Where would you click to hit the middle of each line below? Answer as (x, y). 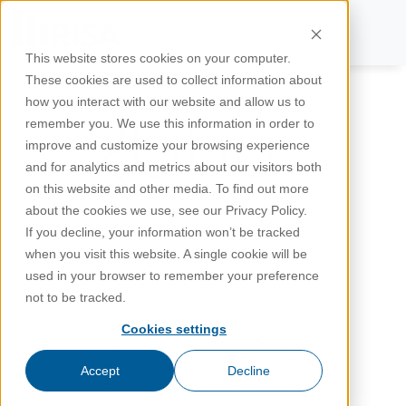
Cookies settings (174, 329)
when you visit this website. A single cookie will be (166, 254)
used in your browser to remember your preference (172, 275)
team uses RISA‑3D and (203, 386)
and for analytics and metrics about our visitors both (174, 167)
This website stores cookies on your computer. (158, 58)
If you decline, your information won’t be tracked (163, 232)
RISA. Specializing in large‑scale (203, 318)
